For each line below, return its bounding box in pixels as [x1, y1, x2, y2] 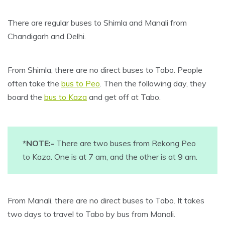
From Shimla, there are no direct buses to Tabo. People [8, 65, 202, 75]
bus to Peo [61, 78, 100, 89]
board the [8, 92, 44, 102]
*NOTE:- [23, 138, 56, 149]
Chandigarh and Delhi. [8, 31, 86, 42]
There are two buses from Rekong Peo [56, 138, 196, 149]
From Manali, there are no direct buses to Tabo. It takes [8, 195, 204, 206]
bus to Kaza [44, 92, 87, 102]
